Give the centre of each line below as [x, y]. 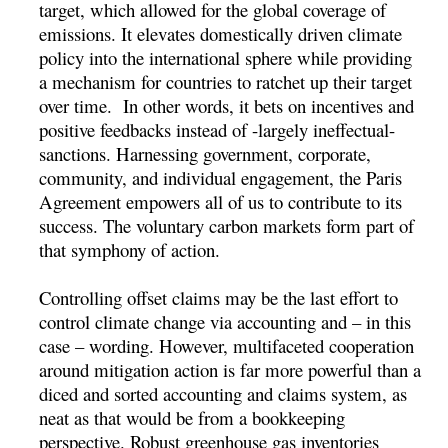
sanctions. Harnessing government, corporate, [205, 153]
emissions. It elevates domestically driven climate [221, 33]
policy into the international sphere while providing [226, 57]
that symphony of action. [130, 249]
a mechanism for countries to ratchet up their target [226, 81]
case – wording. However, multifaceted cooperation [227, 345]
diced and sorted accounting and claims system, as [223, 393]
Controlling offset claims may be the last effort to [219, 297]
